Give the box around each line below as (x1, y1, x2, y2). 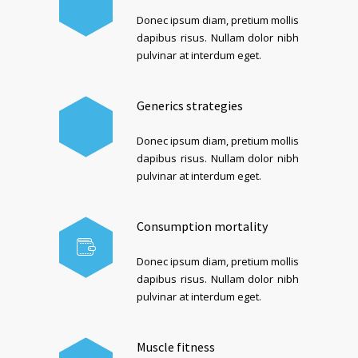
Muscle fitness (137, 339, 215, 355)
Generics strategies (137, 97, 243, 113)
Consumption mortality (137, 218, 268, 234)
